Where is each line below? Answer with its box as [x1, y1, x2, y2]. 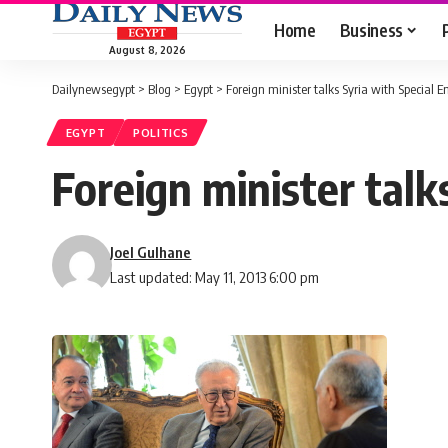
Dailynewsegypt [52, 81, 135, 97]
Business [339, 18, 403, 41]
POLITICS [132, 125, 189, 141]
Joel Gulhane [110, 243, 192, 262]
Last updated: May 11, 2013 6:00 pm [110, 268, 320, 287]
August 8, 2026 [108, 43, 186, 56]
